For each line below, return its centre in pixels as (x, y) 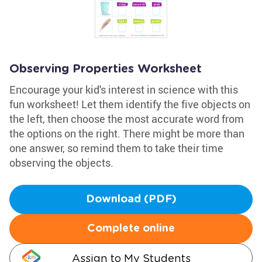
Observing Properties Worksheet (106, 69)
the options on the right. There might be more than (127, 133)
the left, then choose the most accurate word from (127, 119)
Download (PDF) (131, 199)
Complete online (131, 229)
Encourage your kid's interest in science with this (124, 89)
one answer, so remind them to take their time (116, 148)
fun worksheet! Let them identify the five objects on (130, 104)
